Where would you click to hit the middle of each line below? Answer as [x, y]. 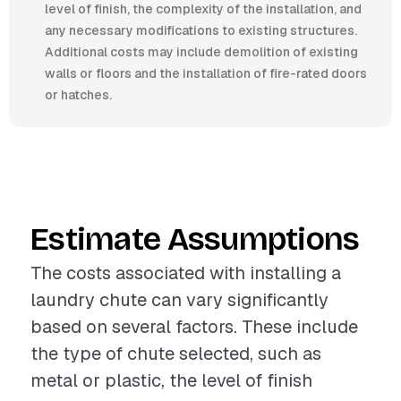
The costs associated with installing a [186, 273]
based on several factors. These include [194, 327]
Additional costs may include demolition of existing [201, 52]
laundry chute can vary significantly [179, 300]
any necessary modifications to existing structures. [201, 30]
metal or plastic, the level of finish [171, 380]
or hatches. [78, 95]
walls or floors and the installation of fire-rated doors [206, 73]
